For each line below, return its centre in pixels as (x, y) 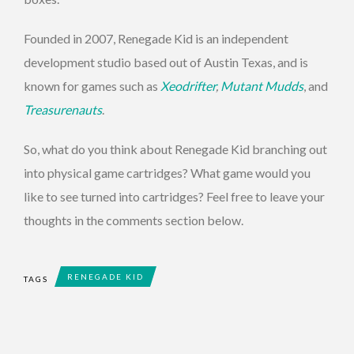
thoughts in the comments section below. (134, 220)
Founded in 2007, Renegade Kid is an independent (156, 39)
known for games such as (92, 86)
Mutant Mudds (262, 86)
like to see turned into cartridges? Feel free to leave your (174, 197)
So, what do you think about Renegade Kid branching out (175, 149)
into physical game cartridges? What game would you (167, 173)
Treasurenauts (63, 110)
